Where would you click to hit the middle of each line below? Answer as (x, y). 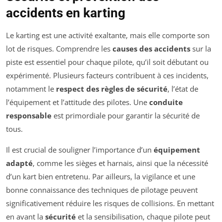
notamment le (31, 89)
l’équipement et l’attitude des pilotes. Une (78, 102)
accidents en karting (66, 13)
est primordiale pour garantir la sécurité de (126, 116)
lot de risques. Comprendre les (59, 49)
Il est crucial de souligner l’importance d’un (80, 150)
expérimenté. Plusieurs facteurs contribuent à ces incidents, (107, 76)
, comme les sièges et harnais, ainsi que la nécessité (120, 163)
